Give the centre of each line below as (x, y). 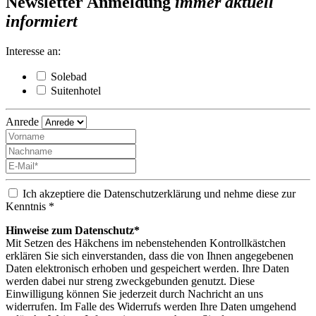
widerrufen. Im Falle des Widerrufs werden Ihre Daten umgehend (151, 306)
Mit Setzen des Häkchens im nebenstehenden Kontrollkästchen (146, 243)
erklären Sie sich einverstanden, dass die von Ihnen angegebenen (150, 255)
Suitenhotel (76, 90)
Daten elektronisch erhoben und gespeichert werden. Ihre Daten (147, 268)
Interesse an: (33, 51)
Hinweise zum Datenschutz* (73, 230)
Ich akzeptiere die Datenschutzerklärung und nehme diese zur (159, 193)
